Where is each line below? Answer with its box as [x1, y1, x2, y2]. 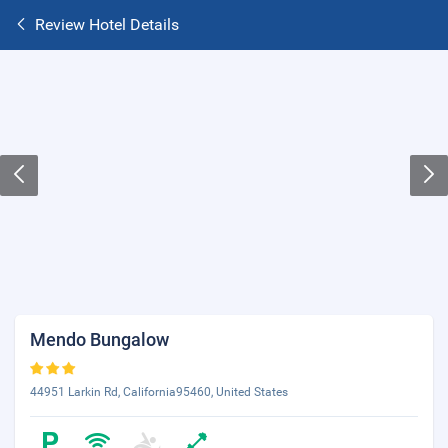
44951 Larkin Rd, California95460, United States [30, 385, 288, 399]
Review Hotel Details [35, 15, 179, 34]
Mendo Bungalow [30, 329, 169, 350]
